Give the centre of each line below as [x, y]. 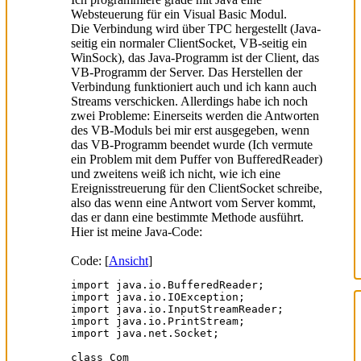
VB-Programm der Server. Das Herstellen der [187, 72]
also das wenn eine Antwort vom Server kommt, [193, 202]
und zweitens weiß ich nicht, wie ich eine [176, 173]
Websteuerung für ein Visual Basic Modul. [179, 14]
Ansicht [129, 260]
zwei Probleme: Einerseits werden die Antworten [195, 115]
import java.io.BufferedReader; [168, 284]
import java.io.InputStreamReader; [177, 309]
